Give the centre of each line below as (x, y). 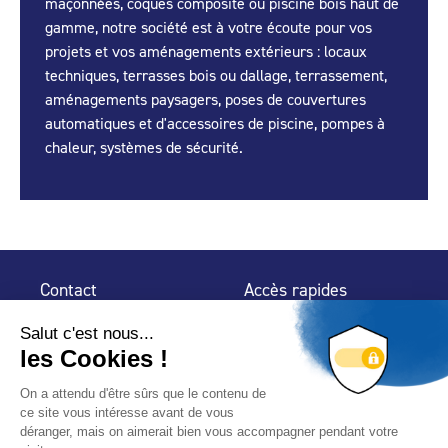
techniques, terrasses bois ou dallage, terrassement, (216, 75)
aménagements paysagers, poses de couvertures (205, 99)
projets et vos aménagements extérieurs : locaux (206, 51)
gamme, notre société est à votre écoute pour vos (208, 27)
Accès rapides (295, 290)
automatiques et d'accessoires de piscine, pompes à (215, 123)
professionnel (288, 388)
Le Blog (269, 410)
